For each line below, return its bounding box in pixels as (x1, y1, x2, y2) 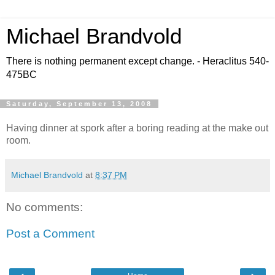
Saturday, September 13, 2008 (6, 100, 152, 107)
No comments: (6, 200, 83, 214)
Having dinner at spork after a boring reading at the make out (6, 122, 268, 133)
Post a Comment (6, 227, 95, 241)
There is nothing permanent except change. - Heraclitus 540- (6, 56, 269, 66)
